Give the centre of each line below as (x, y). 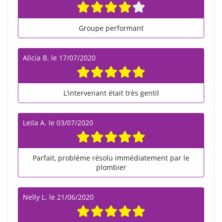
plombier (111, 167)
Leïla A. (35, 123)
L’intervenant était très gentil (111, 93)
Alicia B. (36, 58)
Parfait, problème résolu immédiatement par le (111, 158)
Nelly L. (35, 197)
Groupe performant (111, 28)
